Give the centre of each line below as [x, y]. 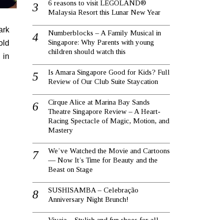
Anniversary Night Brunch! [88, 199]
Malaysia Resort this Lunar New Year [104, 12]
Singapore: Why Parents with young [101, 42]
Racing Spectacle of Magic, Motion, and [109, 121]
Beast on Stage [70, 169]
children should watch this [87, 51]
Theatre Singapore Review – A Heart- [104, 111]
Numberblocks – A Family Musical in [105, 33]
